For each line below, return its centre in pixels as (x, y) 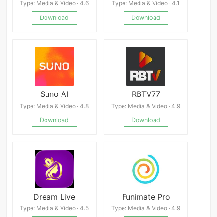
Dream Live (54, 196)
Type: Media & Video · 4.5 (54, 208)
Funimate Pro (146, 196)
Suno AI (54, 94)
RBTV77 (146, 94)
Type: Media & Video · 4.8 (54, 106)
